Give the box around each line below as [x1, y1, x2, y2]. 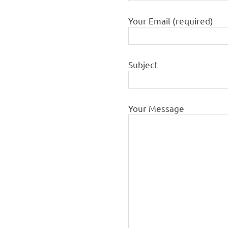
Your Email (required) [128, 15, 213, 26]
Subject [128, 59, 158, 70]
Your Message [128, 102, 184, 113]
